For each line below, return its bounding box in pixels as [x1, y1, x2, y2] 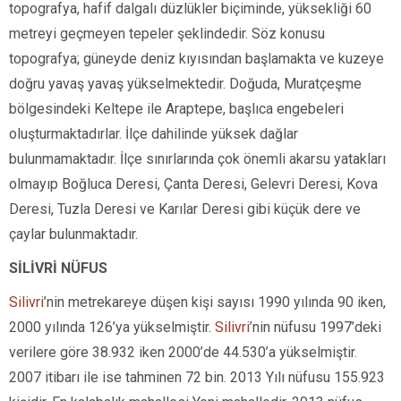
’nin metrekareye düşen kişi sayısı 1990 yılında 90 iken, [44, 293, 386, 311]
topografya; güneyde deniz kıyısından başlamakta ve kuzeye [9, 49, 384, 67]
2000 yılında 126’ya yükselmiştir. [9, 318, 215, 336]
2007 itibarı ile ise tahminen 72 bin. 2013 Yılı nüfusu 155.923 [9, 368, 385, 386]
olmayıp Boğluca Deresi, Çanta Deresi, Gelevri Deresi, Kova [9, 175, 378, 192]
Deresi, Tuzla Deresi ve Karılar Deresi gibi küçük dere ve [9, 200, 361, 218]
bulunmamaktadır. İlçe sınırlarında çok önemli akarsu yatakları [9, 149, 386, 167]
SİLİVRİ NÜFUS [9, 259, 107, 277]
